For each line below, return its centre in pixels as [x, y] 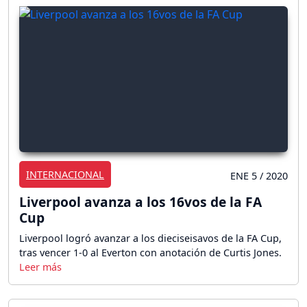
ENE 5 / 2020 [259, 175]
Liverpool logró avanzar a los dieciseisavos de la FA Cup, [150, 238]
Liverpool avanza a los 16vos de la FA [140, 201]
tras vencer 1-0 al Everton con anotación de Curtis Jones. [150, 252]
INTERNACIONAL [65, 174]
